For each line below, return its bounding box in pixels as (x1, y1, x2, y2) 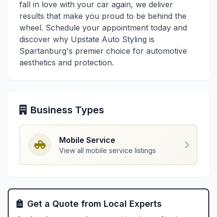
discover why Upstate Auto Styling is (19, 34, 155, 44)
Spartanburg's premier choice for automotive (19, 46, 187, 56)
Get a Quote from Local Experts (27, 199, 162, 209)
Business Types (31, 104, 104, 116)
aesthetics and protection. (19, 58, 114, 67)
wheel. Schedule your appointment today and (19, 23, 187, 32)
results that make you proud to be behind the (19, 11, 186, 21)
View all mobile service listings (59, 146, 156, 155)
